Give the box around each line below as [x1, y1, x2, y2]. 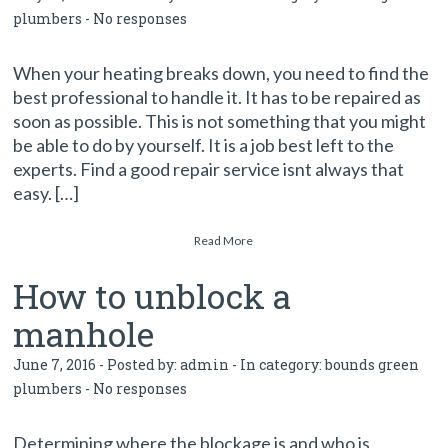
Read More [194, 233, 254, 248]
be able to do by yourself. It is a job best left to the [13, 134, 395, 156]
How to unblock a [13, 273, 292, 318]
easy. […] [13, 182, 80, 204]
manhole [13, 311, 155, 356]
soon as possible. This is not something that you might [13, 110, 427, 132]
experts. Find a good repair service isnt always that [13, 158, 405, 180]
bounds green [325, 355, 420, 374]
